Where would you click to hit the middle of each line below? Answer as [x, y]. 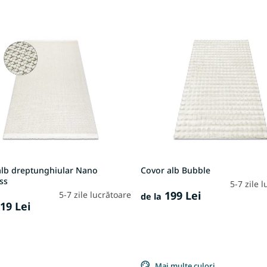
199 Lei [181, 196]
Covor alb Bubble [176, 170]
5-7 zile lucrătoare [95, 195]
